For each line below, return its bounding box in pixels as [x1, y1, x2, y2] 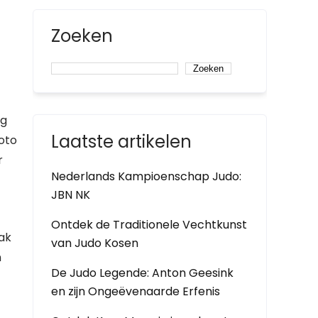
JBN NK [51, 187, 90, 203]
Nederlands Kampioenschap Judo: [51, 168, 241, 185]
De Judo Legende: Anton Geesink [51, 265, 234, 281]
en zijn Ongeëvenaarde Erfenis [51, 283, 220, 300]
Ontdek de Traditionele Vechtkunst [51, 216, 247, 233]
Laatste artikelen [51, 130, 192, 153]
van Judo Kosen [51, 235, 138, 251]
